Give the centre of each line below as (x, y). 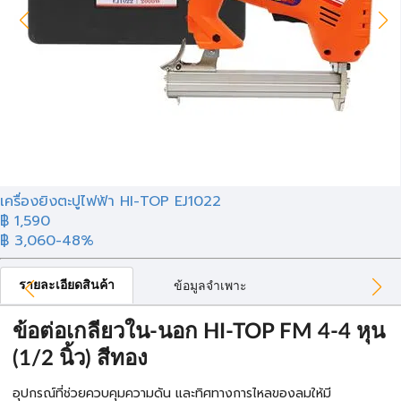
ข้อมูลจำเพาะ (210, 286)
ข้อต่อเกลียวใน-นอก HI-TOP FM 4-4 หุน (199, 332)
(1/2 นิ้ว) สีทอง (80, 359)
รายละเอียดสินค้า (67, 286)
